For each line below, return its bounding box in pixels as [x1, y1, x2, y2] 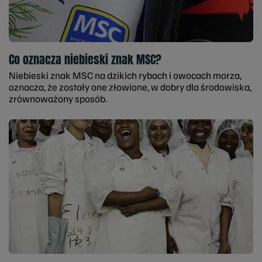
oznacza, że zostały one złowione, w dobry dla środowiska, [9, 81, 251, 94]
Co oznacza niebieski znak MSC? [9, 50, 161, 69]
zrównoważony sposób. [9, 92, 107, 105]
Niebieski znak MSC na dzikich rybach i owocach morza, [9, 69, 242, 82]
